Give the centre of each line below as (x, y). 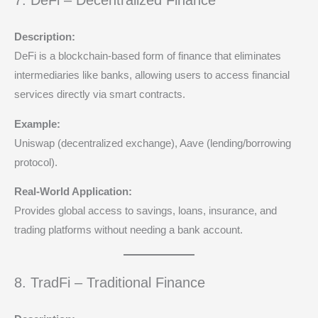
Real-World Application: (73, 192)
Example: (37, 124)
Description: (45, 37)
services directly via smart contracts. (100, 95)
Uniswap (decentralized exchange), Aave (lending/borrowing (153, 143)
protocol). (36, 162)
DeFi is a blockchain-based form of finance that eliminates (148, 56)
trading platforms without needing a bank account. (128, 230)
